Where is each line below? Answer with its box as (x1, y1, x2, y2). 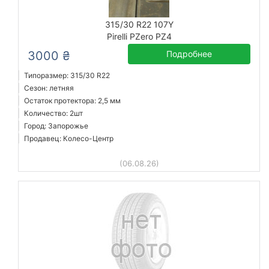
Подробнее (166, 49, 213, 59)
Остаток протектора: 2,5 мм (24, 96, 121, 105)
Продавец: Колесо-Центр (24, 134, 113, 143)
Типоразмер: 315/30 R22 (24, 71, 110, 80)
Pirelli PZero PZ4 (106, 31, 172, 41)
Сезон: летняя (24, 83, 74, 92)
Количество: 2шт (24, 109, 83, 118)
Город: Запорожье (24, 121, 88, 130)
